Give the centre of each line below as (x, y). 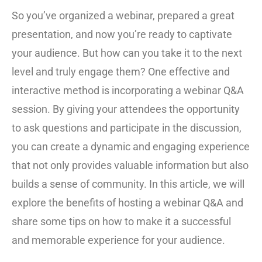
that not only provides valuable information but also (130, 165)
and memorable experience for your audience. (118, 240)
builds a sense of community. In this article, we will (128, 184)
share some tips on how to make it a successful (121, 221)
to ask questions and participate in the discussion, (127, 127)
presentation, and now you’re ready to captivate (122, 34)
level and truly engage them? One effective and (121, 71)
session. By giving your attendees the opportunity (126, 109)
